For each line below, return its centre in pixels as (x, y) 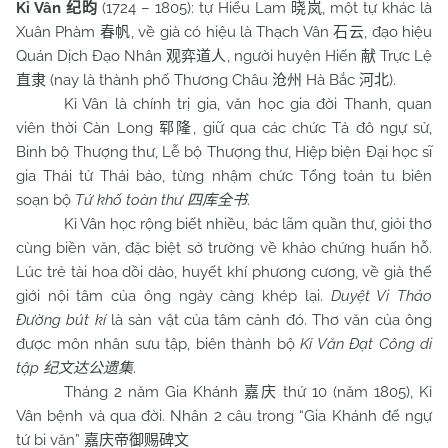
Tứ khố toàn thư (131, 200)
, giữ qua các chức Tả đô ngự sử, (313, 128)
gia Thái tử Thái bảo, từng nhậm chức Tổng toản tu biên (224, 176)
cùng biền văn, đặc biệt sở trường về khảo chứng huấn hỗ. (224, 248)
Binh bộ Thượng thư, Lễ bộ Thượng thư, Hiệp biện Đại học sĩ (224, 152)
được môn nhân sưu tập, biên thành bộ (158, 344)
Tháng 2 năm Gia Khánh (154, 392)
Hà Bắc (330, 80)
